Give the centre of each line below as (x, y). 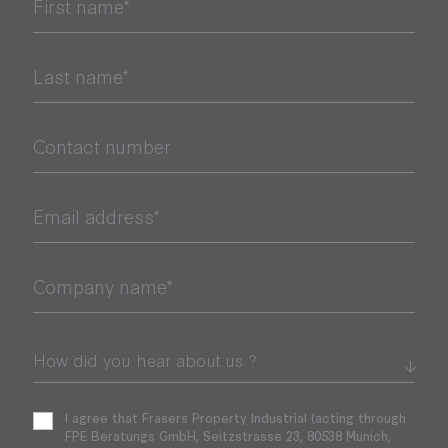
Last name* (80, 75)
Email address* (96, 215)
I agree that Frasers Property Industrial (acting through (235, 416)
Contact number (101, 145)
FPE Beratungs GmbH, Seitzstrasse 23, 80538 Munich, (227, 434)
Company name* (102, 285)
